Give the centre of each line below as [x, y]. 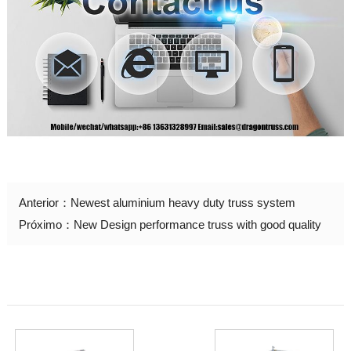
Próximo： [46, 224]
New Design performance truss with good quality [197, 224]
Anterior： [44, 202]
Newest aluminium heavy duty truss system [183, 202]
